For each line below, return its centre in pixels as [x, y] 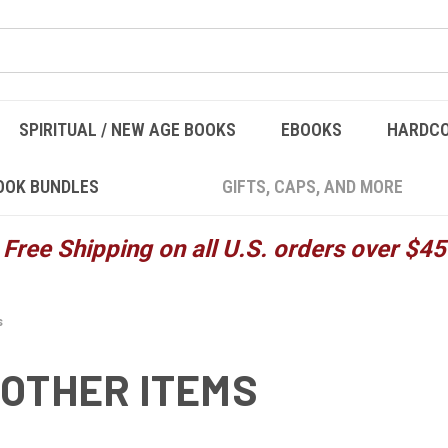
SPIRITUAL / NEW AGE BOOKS [127, 129]
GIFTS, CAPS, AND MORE [312, 186]
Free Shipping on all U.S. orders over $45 [224, 249]
